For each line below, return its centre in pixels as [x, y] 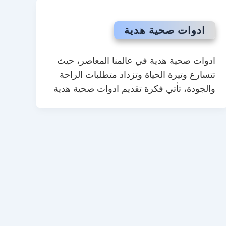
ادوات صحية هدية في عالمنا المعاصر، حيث [136, 60]
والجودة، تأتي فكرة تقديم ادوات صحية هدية [134, 89]
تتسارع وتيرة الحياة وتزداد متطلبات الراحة [137, 74]
